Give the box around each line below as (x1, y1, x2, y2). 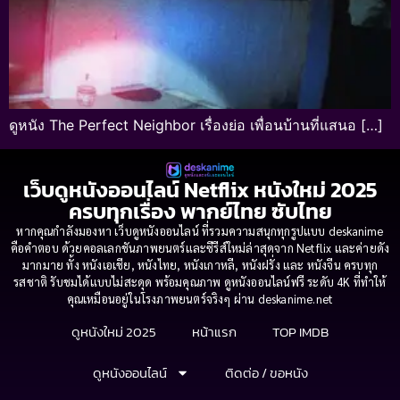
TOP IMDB (272, 321, 329, 342)
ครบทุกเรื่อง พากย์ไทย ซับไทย (68, 195, 332, 227)
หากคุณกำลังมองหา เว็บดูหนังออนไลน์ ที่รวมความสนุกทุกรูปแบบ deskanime (16, 222, 384, 238)
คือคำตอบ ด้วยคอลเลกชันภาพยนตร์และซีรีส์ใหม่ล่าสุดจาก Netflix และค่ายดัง (10, 239, 390, 255)
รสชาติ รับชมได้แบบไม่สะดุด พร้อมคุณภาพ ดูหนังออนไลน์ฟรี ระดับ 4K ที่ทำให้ (13, 273, 387, 289)
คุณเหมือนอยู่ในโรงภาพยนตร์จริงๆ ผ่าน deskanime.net (66, 290, 334, 306)
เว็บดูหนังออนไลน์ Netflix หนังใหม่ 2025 (22, 173, 378, 205)
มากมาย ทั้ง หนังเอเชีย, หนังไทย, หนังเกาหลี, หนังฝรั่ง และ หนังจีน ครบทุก (21, 256, 378, 272)
